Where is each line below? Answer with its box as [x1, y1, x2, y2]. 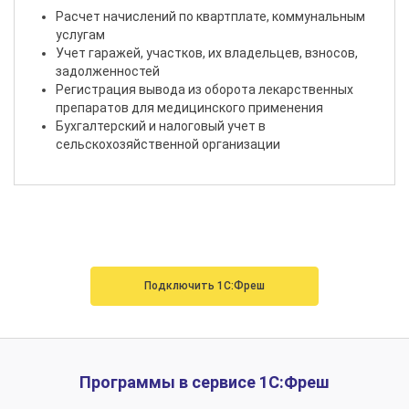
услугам [56, 27, 105, 43]
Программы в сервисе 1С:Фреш [79, 372, 330, 393]
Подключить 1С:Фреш [144, 279, 265, 293]
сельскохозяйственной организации [56, 137, 280, 152]
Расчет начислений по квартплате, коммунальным [56, 9, 365, 25]
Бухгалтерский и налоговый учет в [56, 119, 266, 134]
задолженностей [56, 64, 160, 79]
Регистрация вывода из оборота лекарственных [56, 82, 353, 98]
